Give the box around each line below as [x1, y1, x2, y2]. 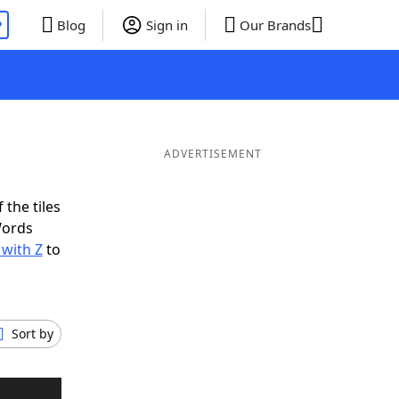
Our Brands [239, 16, 311, 34]
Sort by [12, 325, 53, 342]
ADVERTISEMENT [163, 146, 262, 161]
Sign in [145, 16, 188, 34]
